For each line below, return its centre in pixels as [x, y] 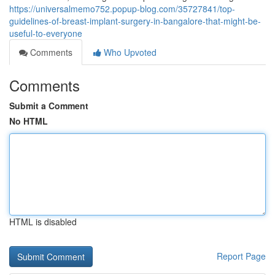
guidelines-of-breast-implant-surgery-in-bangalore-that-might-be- [135, 21]
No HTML [29, 121]
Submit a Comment [49, 106]
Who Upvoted [129, 52]
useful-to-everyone [46, 33]
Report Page [241, 256]
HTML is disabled [43, 222]
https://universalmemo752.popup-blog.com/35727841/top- [122, 9]
